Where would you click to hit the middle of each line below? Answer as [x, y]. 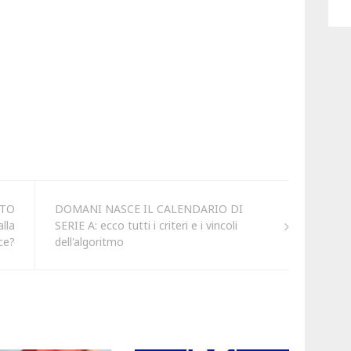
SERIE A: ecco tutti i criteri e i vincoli [146, 226]
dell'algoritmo [89, 242]
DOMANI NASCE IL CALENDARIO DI [148, 209]
